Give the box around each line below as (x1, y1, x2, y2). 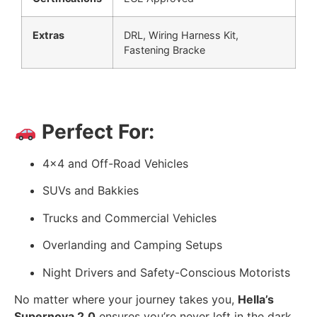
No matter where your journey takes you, (14, 292, 238, 306)
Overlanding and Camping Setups (42, 238, 222, 253)
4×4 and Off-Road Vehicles (42, 156, 188, 171)
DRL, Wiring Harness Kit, (124, 29, 238, 42)
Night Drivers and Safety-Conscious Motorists (42, 265, 290, 279)
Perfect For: (41, 120, 154, 144)
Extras (33, 29, 64, 42)
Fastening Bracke (124, 44, 205, 57)
